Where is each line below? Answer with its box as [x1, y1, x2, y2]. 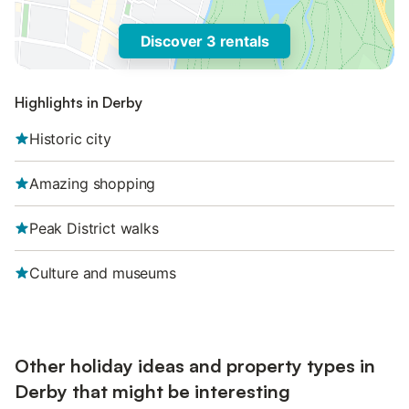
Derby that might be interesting [15, 380, 290, 403]
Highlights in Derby [15, 93, 142, 111]
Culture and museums [29, 264, 176, 282]
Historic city [29, 130, 111, 148]
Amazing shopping [29, 174, 156, 193]
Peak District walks [29, 219, 159, 237]
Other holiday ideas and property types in [15, 354, 375, 377]
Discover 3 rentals [140, 32, 269, 50]
